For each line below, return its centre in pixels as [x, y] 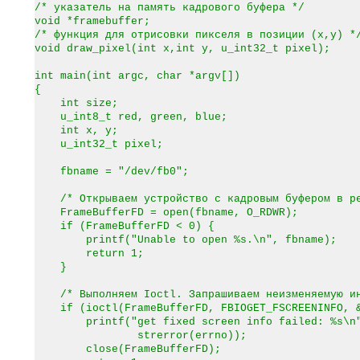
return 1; [89, 254]
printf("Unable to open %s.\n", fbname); [186, 240]
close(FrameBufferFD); [128, 349]
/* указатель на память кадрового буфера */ [170, 8]
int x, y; [76, 131]
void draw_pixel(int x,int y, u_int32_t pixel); [182, 49]
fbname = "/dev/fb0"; [112, 172]
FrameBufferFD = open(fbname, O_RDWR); [166, 213]
